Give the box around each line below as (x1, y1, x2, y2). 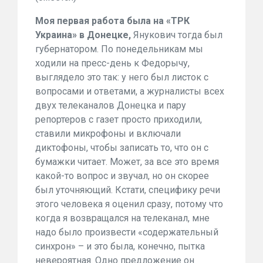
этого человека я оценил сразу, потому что (35, 198, 223, 210)
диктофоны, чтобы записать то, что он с (35, 142, 208, 153)
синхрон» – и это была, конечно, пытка (35, 241, 205, 252)
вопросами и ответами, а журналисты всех (35, 86, 224, 97)
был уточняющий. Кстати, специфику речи (35, 184, 220, 195)
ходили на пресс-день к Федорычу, (35, 58, 190, 69)
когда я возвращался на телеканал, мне (35, 213, 210, 224)
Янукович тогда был (131, 29, 222, 41)
